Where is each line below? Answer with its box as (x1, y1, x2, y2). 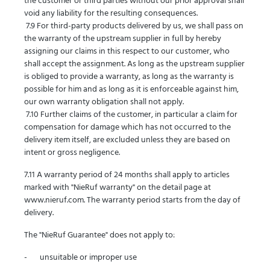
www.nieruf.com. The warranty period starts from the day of (24, 193, 240, 207)
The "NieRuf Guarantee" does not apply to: (24, 228, 175, 242)
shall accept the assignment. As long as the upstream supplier (24, 57, 245, 71)
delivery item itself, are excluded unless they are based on (24, 133, 230, 147)
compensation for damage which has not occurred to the (24, 121, 231, 134)
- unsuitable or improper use (24, 251, 137, 265)
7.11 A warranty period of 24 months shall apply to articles (24, 168, 230, 182)
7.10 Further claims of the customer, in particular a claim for (24, 108, 237, 122)
